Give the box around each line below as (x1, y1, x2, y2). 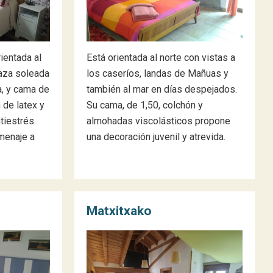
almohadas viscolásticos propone (87, 115, 230, 127)
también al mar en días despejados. (87, 83, 237, 95)
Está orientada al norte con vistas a (87, 52, 235, 63)
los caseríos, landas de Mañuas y (87, 68, 229, 79)
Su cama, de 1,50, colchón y (87, 99, 203, 111)
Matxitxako (87, 204, 152, 218)
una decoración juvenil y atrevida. (87, 131, 225, 143)
